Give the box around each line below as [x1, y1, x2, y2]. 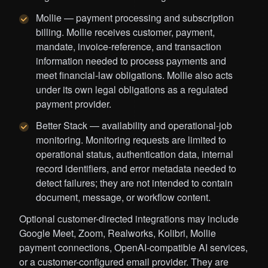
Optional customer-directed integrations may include [19, 212, 239, 226]
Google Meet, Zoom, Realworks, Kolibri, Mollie [19, 226, 216, 240]
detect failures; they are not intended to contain [36, 176, 233, 190]
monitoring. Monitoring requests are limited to [36, 133, 226, 147]
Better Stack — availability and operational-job [36, 118, 232, 133]
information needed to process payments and [36, 54, 226, 68]
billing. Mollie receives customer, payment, [36, 25, 215, 39]
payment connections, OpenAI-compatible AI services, [19, 240, 248, 255]
